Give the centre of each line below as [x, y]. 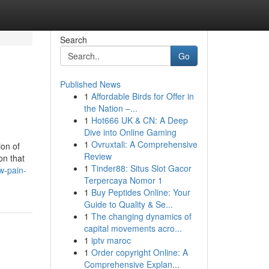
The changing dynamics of [141, 216]
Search [73, 40]
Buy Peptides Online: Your [141, 192]
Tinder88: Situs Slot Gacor [141, 168]
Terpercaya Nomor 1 [123, 180]
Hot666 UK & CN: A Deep [139, 120]
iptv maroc [111, 240]
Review [98, 156]
